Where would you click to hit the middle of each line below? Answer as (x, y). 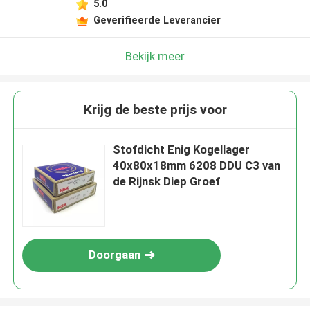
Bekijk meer (155, 56)
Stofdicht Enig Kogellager (182, 150)
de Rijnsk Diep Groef (167, 182)
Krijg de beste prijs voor (155, 110)
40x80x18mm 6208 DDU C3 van (197, 166)
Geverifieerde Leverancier (157, 20)
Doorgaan (114, 255)
